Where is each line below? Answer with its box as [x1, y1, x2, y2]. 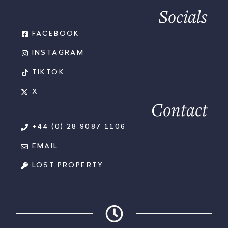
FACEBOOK [32, 30, 80, 38]
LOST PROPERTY [32, 162, 104, 169]
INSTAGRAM [32, 49, 84, 57]
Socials [159, 5, 208, 28]
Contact [151, 98, 208, 122]
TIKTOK [32, 69, 65, 76]
